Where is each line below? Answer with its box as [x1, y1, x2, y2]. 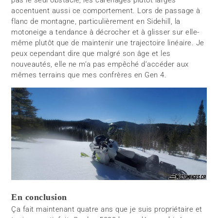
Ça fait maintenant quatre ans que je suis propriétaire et [11, 205, 202, 214]
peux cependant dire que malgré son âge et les [11, 49, 171, 58]
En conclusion [11, 192, 67, 202]
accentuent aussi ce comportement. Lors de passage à [11, 6, 200, 15]
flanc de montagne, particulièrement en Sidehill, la [11, 17, 181, 26]
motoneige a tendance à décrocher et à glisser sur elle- [11, 27, 200, 36]
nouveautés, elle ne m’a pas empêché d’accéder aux [11, 59, 189, 69]
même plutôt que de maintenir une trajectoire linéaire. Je [11, 38, 204, 47]
